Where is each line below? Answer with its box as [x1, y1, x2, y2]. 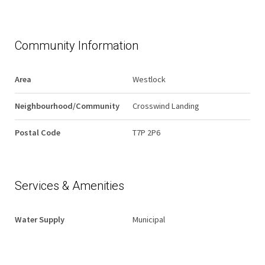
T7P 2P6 [132, 127, 160, 138]
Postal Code [15, 127, 60, 138]
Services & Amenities [15, 179, 124, 193]
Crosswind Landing [132, 101, 199, 111]
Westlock [132, 74, 166, 85]
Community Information [15, 38, 138, 53]
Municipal [132, 214, 165, 225]
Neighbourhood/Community [15, 101, 119, 111]
